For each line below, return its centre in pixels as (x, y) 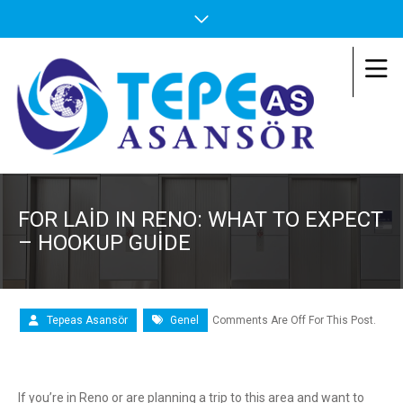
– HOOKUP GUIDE (104, 242)
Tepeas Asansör (87, 320)
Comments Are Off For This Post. (294, 320)
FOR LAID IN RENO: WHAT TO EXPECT (201, 219)
